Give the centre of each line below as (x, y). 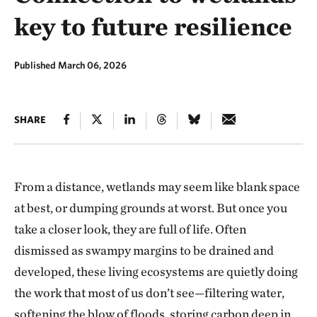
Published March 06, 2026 (70, 65)
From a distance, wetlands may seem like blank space (157, 186)
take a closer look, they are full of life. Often (130, 229)
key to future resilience (153, 26)
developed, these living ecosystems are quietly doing (156, 271)
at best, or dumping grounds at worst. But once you (151, 208)
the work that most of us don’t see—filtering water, (149, 293)
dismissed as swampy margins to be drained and (144, 250)
